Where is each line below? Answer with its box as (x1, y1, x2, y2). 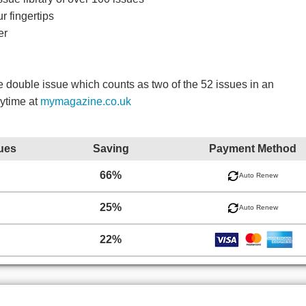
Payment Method (209, 142, 296, 154)
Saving (92, 142, 129, 154)
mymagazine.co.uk (40, 95, 131, 107)
